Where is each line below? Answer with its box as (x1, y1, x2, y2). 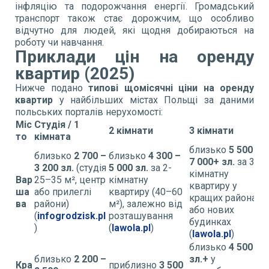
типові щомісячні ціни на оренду (88, 82, 254, 94)
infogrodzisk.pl (37, 210, 106, 222)
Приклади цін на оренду (15, 46, 254, 67)
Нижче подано (15, 82, 88, 94)
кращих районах (189, 192, 261, 204)
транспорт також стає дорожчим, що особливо (15, 12, 254, 24)
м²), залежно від (109, 198, 183, 210)
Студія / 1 (34, 118, 79, 130)
